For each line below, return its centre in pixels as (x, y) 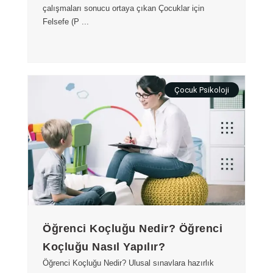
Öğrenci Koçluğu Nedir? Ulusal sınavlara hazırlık (128, 263)
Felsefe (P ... (66, 22)
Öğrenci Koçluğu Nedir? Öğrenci (133, 229)
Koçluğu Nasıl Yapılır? (104, 247)
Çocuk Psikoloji (202, 90)
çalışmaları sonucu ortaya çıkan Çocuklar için (123, 9)
